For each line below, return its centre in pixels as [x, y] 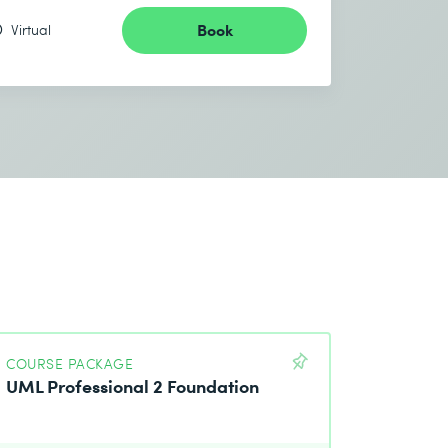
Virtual [31, 30]
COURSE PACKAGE [70, 364]
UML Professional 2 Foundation [133, 385]
